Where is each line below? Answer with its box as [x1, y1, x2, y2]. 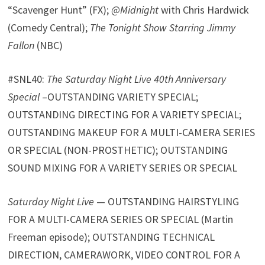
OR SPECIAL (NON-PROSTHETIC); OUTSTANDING [8, 143, 228, 157]
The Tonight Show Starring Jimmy [90, 20, 236, 34]
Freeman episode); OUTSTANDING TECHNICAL [8, 230, 215, 244]
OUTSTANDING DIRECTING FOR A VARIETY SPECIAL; [8, 107, 242, 121]
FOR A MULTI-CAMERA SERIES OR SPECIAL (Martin [8, 212, 234, 226]
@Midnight [111, 2, 159, 17]
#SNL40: [8, 72, 47, 86]
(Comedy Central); [8, 20, 91, 34]
